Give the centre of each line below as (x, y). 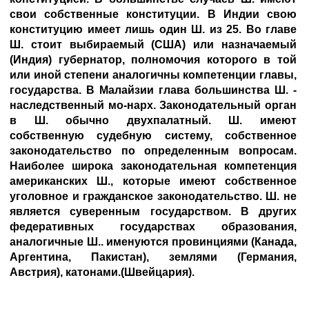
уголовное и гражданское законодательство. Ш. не (153, 196)
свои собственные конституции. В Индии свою (153, 14)
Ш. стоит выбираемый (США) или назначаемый (153, 44)
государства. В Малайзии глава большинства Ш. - (153, 90)
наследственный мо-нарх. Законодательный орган (153, 105)
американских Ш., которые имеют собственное (153, 181)
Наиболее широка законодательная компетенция (153, 166)
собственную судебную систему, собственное (153, 136)
